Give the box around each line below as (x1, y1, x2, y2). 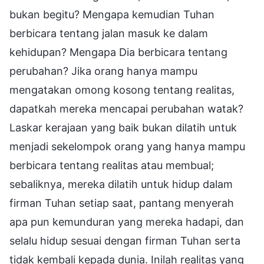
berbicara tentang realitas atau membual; (9, 159, 214, 171)
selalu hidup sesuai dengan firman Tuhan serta (9, 234, 240, 247)
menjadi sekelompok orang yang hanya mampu (9, 140, 245, 153)
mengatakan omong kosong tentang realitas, (9, 83, 235, 96)
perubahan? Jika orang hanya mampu (9, 64, 197, 77)
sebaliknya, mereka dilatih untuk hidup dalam (9, 177, 233, 190)
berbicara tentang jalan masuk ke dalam (9, 27, 208, 39)
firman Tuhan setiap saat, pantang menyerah (9, 196, 234, 209)
